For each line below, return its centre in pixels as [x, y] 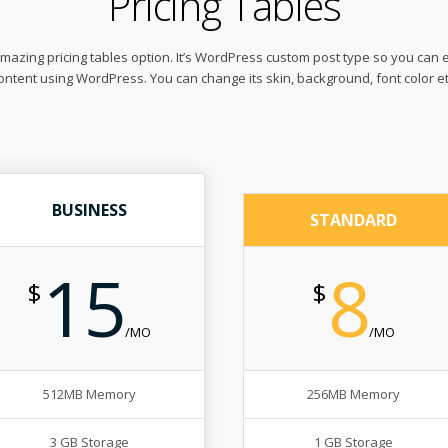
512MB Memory [90, 394]
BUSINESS [90, 210]
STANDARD [354, 220]
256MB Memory [354, 394]
